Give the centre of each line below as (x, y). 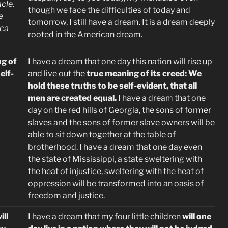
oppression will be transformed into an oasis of (116, 183)
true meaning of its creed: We (144, 74)
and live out (50, 74)
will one (197, 217)
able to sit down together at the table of (102, 135)
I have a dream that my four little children (105, 217)
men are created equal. (72, 98)
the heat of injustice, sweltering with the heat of (116, 171)
